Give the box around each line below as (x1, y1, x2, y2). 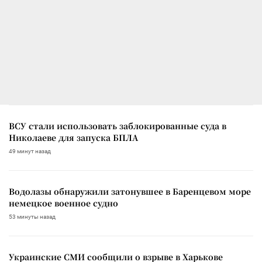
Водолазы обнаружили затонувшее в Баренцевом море (9, 185, 251, 197)
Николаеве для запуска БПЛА (9, 131, 138, 143)
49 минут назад (9, 147, 51, 154)
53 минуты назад (9, 213, 56, 220)
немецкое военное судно (9, 196, 118, 209)
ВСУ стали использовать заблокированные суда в (9, 119, 226, 132)
